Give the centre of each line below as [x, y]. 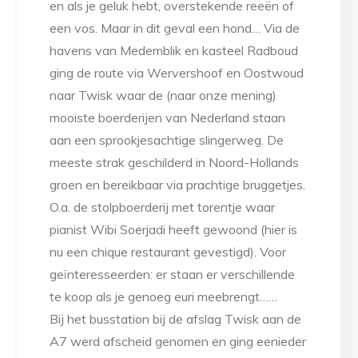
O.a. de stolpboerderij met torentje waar [163, 207]
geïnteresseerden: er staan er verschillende [173, 274]
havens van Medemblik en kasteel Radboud [174, 51]
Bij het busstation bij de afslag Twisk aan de [176, 319]
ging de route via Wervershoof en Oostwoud [177, 73]
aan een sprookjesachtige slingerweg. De [167, 140]
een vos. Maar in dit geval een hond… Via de [175, 28]
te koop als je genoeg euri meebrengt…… [164, 297]
